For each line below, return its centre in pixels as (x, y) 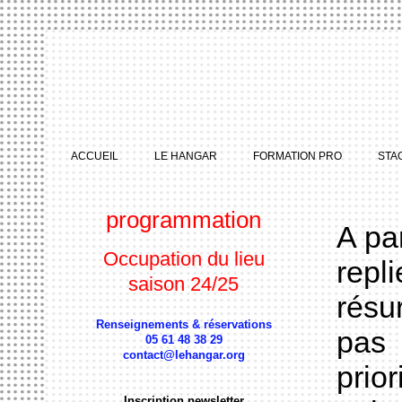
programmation (184, 220)
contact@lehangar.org (184, 355)
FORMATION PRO (297, 156)
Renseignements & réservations (184, 324)
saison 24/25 (184, 284)
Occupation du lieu (184, 259)
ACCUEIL (95, 156)
